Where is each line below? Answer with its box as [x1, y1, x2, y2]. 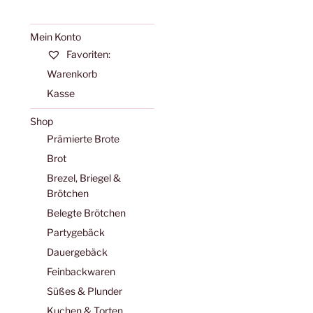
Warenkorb [46, 68, 97, 80]
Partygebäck [46, 226, 105, 239]
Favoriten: [64, 48, 110, 61]
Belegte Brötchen [46, 207, 126, 219]
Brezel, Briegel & [46, 172, 121, 184]
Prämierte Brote [46, 133, 119, 145]
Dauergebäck [46, 246, 108, 259]
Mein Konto [29, 30, 81, 43]
